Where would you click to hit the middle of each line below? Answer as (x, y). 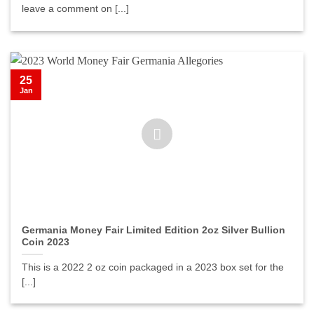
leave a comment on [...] (76, 9)
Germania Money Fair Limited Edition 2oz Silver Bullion (154, 230)
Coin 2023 (46, 242)
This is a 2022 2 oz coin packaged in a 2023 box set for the (153, 267)
